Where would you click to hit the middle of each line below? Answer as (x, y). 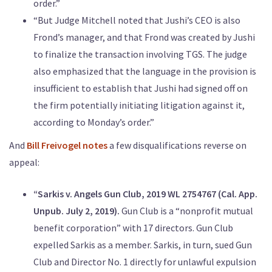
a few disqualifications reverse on (177, 145)
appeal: (24, 162)
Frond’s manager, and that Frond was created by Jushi (144, 37)
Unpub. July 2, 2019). (76, 210)
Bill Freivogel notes (67, 145)
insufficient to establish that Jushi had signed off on (141, 88)
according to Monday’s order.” (94, 122)
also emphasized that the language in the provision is (145, 71)
